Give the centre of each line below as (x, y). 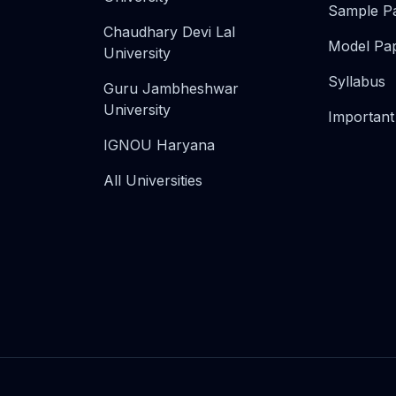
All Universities (152, 180)
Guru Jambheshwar (171, 88)
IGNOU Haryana (159, 145)
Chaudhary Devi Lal (169, 32)
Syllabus (357, 81)
